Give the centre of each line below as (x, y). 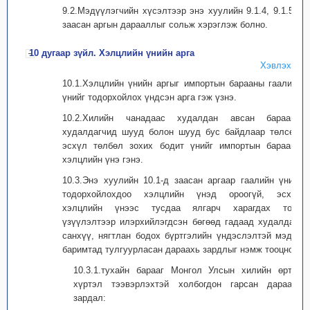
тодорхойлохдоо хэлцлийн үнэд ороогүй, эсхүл (182, 194)
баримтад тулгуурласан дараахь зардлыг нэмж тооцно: (179, 249)
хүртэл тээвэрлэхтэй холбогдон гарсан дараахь (188, 284)
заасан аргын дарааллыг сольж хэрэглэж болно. (165, 25)
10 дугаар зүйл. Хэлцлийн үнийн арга (112, 53)
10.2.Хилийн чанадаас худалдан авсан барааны (182, 118)
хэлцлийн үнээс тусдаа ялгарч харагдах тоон (182, 208)
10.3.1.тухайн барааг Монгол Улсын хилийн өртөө (188, 270)
